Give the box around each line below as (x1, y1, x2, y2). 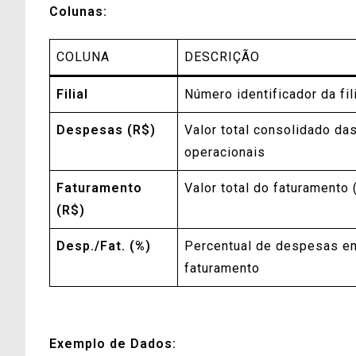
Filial (56, 86, 88, 102)
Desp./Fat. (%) (56, 238, 151, 253)
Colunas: (49, 3, 107, 19)
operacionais (184, 144, 265, 160)
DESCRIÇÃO (184, 48, 260, 64)
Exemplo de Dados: (49, 335, 176, 351)
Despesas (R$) (56, 122, 156, 137)
